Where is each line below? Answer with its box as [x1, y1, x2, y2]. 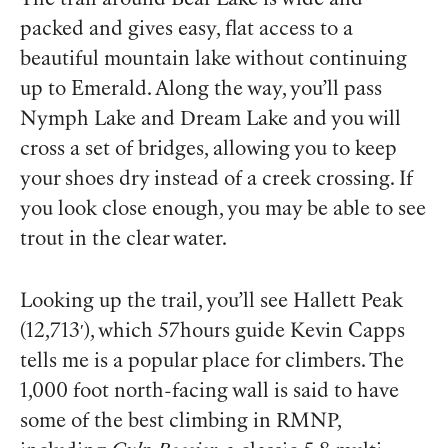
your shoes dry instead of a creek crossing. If [20, 169, 413, 190]
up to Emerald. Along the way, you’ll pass [20, 79, 382, 100]
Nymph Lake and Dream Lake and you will [20, 109, 401, 130]
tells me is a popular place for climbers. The [20, 351, 404, 372]
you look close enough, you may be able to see [20, 199, 426, 220]
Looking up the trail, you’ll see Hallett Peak [20, 291, 403, 312]
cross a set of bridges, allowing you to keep [20, 139, 397, 160]
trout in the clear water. [20, 229, 227, 250]
